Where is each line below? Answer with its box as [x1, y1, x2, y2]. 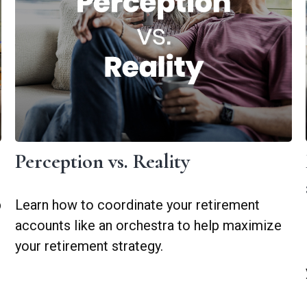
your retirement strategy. [15, 237, 164, 254]
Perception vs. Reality [15, 148, 191, 174]
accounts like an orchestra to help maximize [15, 217, 282, 234]
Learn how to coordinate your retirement [15, 196, 260, 213]
